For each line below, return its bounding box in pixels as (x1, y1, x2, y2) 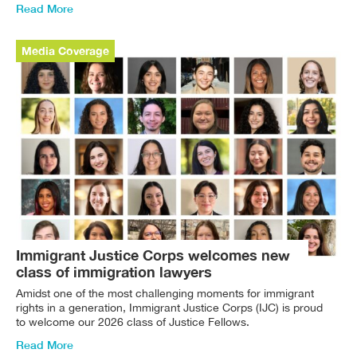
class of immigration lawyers (16, 263, 212, 281)
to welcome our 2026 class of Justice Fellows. (16, 315, 249, 328)
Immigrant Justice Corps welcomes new (16, 246, 290, 265)
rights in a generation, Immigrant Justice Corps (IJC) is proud (16, 300, 323, 314)
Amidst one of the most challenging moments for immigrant (16, 286, 314, 300)
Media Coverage (22, 44, 109, 58)
